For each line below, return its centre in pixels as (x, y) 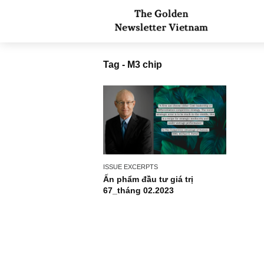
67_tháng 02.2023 (154, 211)
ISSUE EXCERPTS (145, 185)
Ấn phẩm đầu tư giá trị (165, 199)
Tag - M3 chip (147, 72)
